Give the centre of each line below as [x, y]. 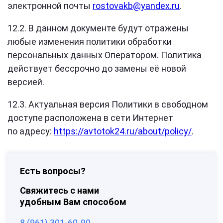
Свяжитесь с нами [59, 190]
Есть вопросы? [53, 171]
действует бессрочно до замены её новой [97, 68]
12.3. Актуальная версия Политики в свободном [108, 104]
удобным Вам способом [73, 202]
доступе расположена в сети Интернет [90, 118]
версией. [26, 82]
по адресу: [31, 131]
